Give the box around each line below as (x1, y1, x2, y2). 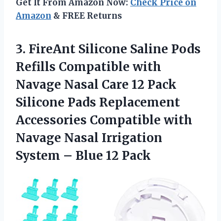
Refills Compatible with (16, 59, 161, 74)
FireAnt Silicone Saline (29, 41, 168, 57)
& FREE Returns (51, 10, 122, 21)
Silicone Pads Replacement (16, 94, 180, 110)
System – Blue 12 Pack (16, 147, 151, 163)
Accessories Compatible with (16, 112, 192, 128)
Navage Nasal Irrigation (16, 130, 162, 146)
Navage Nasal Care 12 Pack (16, 76, 177, 92)
